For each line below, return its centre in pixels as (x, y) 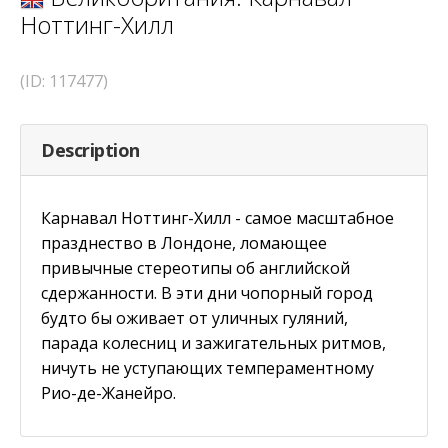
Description (90, 149)
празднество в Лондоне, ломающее (184, 242)
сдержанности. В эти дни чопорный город (207, 292)
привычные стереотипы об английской (195, 267)
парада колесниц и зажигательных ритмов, (213, 342)
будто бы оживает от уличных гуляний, (194, 317)
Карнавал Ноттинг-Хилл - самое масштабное (217, 217)
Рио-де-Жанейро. (108, 392)
